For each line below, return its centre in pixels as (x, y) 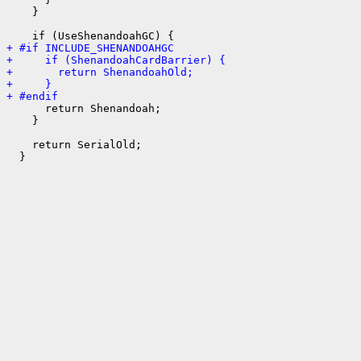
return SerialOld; (74, 144)
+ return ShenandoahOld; (100, 72)
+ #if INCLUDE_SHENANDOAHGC (90, 48)
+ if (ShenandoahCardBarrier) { (116, 60)
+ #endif (32, 96)
